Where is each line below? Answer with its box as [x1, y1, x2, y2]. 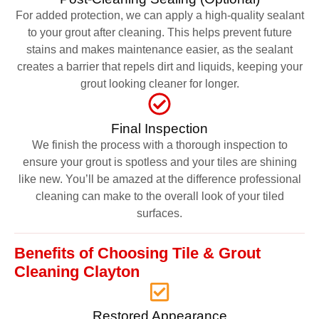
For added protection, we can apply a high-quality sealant [15, 9, 304, 21]
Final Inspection [111, 120, 208, 136]
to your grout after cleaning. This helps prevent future [27, 26, 292, 38]
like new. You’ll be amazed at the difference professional [18, 172, 301, 185]
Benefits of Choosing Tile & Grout [14, 244, 261, 262]
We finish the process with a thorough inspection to [31, 138, 288, 151]
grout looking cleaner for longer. [80, 77, 239, 90]
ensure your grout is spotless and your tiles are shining [22, 155, 297, 168]
